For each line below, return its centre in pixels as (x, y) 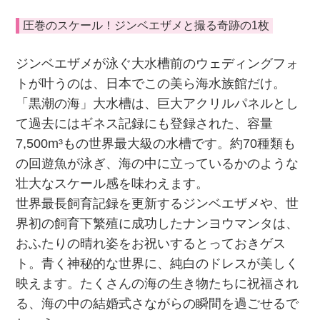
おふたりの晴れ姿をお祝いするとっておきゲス (151, 244)
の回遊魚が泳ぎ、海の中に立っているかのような (157, 164)
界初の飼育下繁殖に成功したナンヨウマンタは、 (157, 224)
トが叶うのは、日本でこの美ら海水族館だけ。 (151, 84)
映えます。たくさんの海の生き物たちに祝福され (157, 284)
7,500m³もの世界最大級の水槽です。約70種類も (156, 144)
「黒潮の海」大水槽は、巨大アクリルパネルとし (157, 104)
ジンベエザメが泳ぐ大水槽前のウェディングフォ (157, 64)
